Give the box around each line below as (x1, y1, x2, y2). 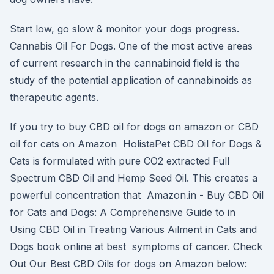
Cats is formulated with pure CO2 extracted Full (10, 155, 229, 167)
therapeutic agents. (10, 91, 98, 103)
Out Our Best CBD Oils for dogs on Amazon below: (10, 257, 247, 270)
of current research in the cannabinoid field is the (10, 57, 240, 69)
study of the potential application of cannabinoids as (10, 74, 252, 86)
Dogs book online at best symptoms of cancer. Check (10, 240, 262, 253)
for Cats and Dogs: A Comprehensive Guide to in (10, 206, 235, 218)
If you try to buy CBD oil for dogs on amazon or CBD (10, 120, 259, 133)
